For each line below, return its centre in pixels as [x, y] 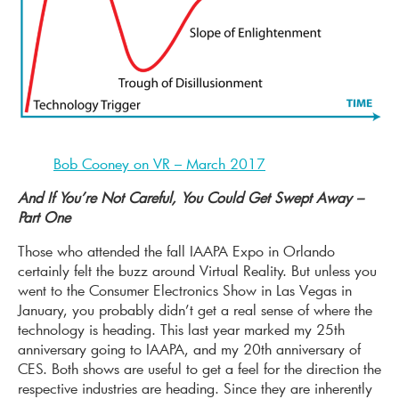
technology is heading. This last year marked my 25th [181, 330]
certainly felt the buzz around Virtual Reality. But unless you [197, 271]
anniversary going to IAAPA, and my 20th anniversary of [189, 349]
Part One [44, 217]
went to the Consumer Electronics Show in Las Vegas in [185, 290]
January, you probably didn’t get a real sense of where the [195, 310]
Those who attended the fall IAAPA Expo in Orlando [176, 251]
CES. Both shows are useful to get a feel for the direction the [199, 369]
